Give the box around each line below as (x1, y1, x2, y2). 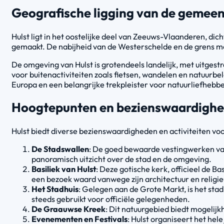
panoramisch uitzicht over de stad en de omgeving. (31, 153, 211, 164)
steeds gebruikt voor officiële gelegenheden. (31, 193, 190, 204)
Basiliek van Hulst (31, 163, 96, 174)
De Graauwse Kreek (31, 203, 105, 214)
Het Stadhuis (31, 183, 78, 194)
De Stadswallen (31, 143, 89, 154)
